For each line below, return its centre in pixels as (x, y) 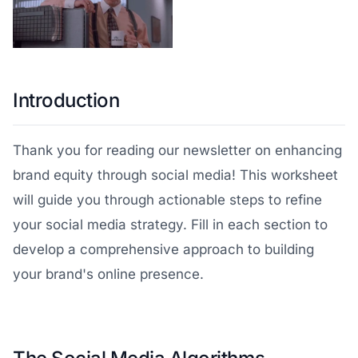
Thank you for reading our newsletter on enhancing (177, 150)
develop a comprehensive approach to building (163, 249)
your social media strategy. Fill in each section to (170, 225)
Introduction (66, 100)
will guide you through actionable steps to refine (167, 200)
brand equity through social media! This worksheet (175, 175)
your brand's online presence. (108, 274)
